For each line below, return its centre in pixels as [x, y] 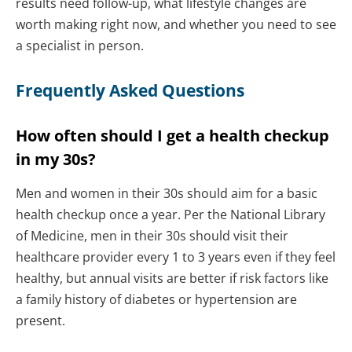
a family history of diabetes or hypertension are [156, 300]
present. [40, 321]
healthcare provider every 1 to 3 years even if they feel [176, 257]
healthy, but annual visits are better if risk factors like [172, 279]
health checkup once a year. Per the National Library [170, 215]
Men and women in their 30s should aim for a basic [167, 194]
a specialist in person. [80, 45]
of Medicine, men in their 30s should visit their [152, 236]
